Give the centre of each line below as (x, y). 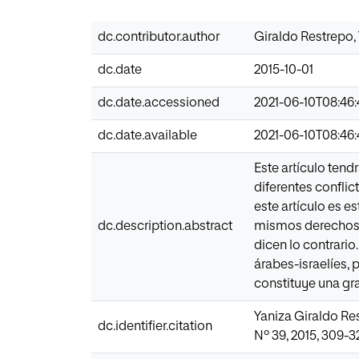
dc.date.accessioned (159, 103)
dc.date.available (147, 136)
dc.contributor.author (159, 37)
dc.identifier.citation (155, 327)
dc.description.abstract (165, 226)
